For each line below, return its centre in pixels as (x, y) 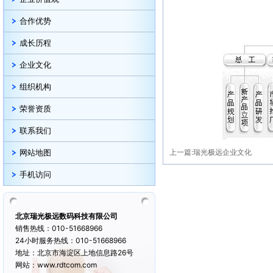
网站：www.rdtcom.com (56, 265)
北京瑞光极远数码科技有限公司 (66, 216)
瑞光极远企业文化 (222, 152)
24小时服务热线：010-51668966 (71, 240)
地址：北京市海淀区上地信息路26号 (74, 253)
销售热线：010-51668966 (59, 228)
